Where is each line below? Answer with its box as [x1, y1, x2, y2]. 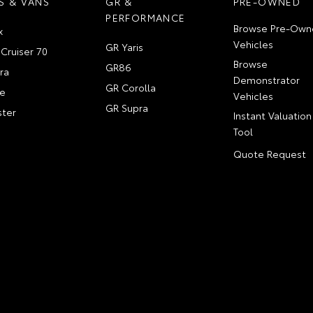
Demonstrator [233, 72, 300, 87]
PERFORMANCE [105, 10, 186, 24]
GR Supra [105, 100, 149, 115]
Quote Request [233, 146, 306, 161]
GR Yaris [105, 39, 144, 54]
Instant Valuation [233, 108, 312, 122]
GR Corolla [105, 80, 156, 94]
